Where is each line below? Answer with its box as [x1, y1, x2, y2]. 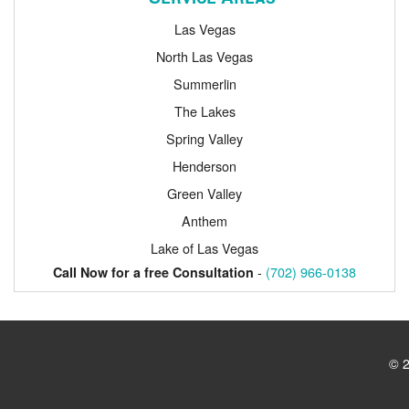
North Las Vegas [156, 46, 253, 66]
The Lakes [173, 100, 236, 121]
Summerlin [173, 73, 236, 93]
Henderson [173, 155, 236, 175]
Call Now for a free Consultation [53, 262, 254, 281]
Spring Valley [166, 128, 243, 148]
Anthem [182, 210, 227, 230]
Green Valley [167, 183, 242, 203]
